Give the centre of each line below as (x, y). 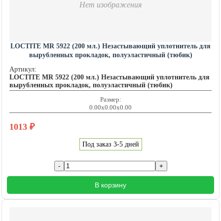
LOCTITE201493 (110, 64)
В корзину (110, 185)
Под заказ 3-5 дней (110, 145)
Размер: (110, 100)
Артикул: (23, 70)
